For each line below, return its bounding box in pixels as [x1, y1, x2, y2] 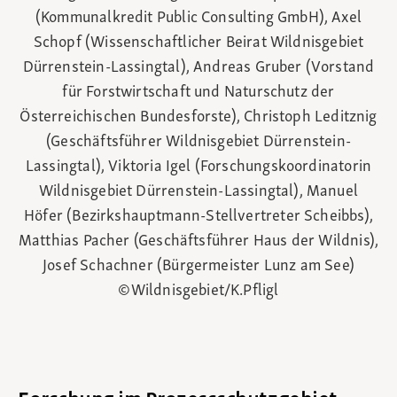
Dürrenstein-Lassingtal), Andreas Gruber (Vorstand [22, 59, 375, 77]
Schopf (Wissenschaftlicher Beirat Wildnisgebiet [33, 35, 364, 52]
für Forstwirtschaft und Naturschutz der [62, 84, 335, 102]
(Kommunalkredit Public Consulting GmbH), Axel [35, 10, 362, 27]
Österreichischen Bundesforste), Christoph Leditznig [19, 109, 378, 127]
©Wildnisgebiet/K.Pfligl [118, 283, 279, 300]
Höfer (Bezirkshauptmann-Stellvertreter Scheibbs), [24, 208, 373, 226]
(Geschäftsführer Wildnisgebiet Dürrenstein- [46, 134, 351, 152]
